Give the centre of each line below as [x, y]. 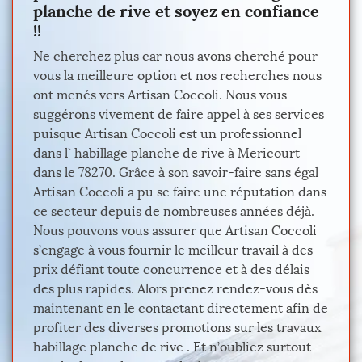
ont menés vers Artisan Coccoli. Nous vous [160, 95]
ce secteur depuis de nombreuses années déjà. [174, 211]
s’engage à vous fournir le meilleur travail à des [173, 250]
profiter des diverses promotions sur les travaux [177, 328]
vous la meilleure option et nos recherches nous [177, 76]
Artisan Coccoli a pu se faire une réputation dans [180, 192]
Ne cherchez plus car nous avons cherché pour [175, 56]
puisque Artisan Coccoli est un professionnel [167, 134]
